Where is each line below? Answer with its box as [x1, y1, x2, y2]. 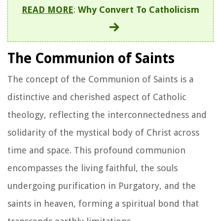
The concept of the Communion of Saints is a [7, 74, 193, 84]
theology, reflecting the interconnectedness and [7, 109, 207, 120]
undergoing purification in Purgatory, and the [7, 180, 196, 191]
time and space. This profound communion [7, 145, 185, 155]
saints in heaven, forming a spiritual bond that [7, 198, 199, 209]
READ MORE [22, 4, 74, 15]
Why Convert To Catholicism [78, 4, 199, 15]
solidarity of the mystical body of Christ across [7, 127, 199, 138]
